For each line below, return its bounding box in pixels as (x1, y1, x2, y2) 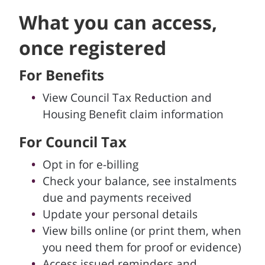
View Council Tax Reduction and (43, 90, 212, 105)
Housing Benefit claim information (43, 106, 224, 122)
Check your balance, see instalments (43, 173, 237, 189)
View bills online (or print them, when (43, 223, 241, 238)
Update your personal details (43, 206, 198, 222)
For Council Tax (19, 132, 127, 151)
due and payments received (43, 190, 192, 205)
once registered (19, 35, 166, 60)
